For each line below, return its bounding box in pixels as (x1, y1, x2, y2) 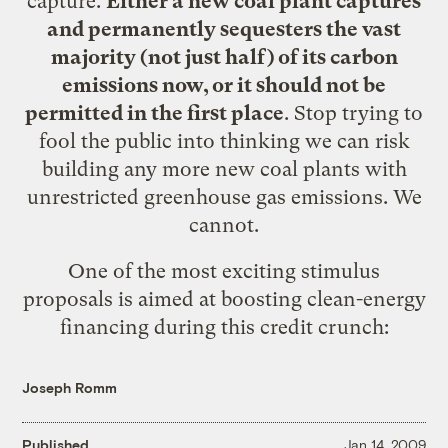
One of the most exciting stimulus (68, 258, 380, 283)
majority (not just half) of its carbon (50, 44, 398, 69)
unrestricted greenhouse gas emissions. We (26, 184, 422, 209)
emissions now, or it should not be (62, 72, 386, 97)
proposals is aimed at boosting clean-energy (22, 286, 426, 311)
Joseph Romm (22, 378, 118, 396)
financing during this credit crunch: (59, 314, 389, 339)
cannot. (189, 212, 259, 237)
